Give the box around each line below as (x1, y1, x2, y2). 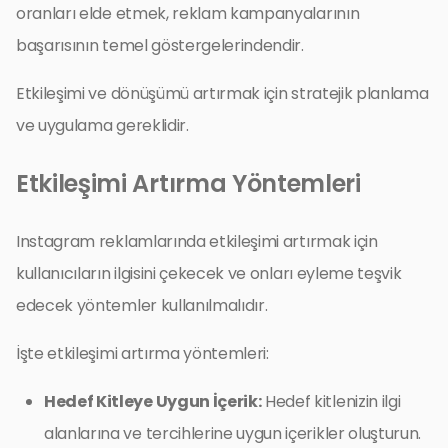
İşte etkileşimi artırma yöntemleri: (16, 341, 269, 365)
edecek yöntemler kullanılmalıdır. (16, 293, 268, 317)
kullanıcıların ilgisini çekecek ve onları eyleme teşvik (16, 261, 402, 285)
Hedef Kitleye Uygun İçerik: (44, 389, 262, 413)
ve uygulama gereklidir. (16, 113, 189, 137)
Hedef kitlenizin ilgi (261, 389, 401, 413)
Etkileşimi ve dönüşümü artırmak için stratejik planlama (16, 81, 429, 105)
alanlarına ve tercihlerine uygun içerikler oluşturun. (44, 421, 422, 445)
